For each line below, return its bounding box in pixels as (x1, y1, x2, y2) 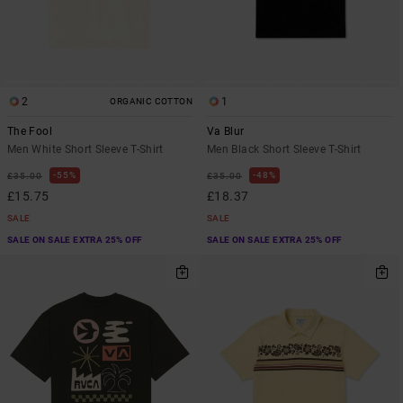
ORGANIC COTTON (110, 95, 193, 106)
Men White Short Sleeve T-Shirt (7, 142, 164, 156)
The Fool (7, 124, 52, 138)
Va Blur (207, 124, 245, 138)
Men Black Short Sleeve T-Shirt (207, 142, 362, 156)
